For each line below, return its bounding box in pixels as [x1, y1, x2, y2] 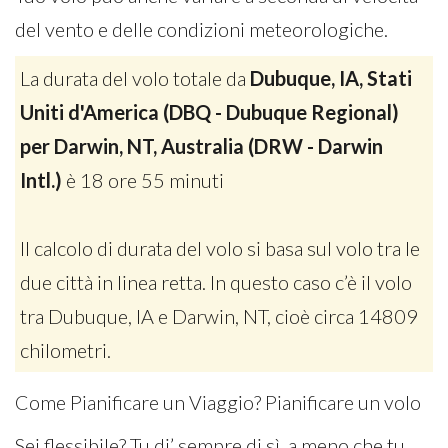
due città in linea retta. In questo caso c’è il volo [20, 270, 412, 294]
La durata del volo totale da [20, 66, 250, 90]
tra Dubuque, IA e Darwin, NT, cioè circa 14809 [20, 304, 418, 328]
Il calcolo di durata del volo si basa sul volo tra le [20, 236, 420, 260]
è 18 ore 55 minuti [62, 168, 224, 192]
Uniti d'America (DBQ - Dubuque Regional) [20, 100, 399, 124]
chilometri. [20, 338, 111, 362]
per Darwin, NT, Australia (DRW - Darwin [20, 134, 383, 158]
